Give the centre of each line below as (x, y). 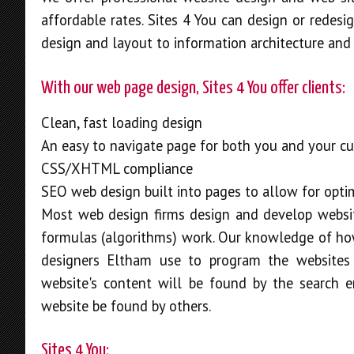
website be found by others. (126, 305)
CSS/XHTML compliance (117, 168)
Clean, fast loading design (122, 122)
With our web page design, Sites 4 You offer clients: (193, 88)
